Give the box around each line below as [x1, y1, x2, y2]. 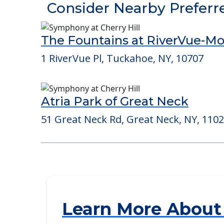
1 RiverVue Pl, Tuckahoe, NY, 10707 [41, 91, 203, 105]
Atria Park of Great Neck [41, 133, 188, 148]
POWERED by [47, 6, 99, 17]
